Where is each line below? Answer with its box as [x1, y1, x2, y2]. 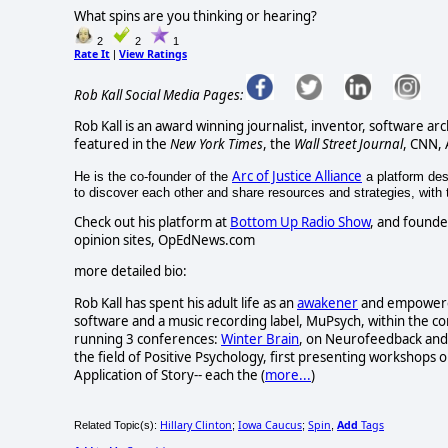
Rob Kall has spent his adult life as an [74, 293, 297, 312]
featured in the [74, 135, 170, 154]
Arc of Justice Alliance [232, 166, 362, 185]
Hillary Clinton [160, 417, 232, 432]
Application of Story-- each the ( [74, 365, 265, 384]
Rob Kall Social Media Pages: [74, 85, 243, 104]
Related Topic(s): [74, 418, 160, 431]
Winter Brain [221, 329, 299, 348]
